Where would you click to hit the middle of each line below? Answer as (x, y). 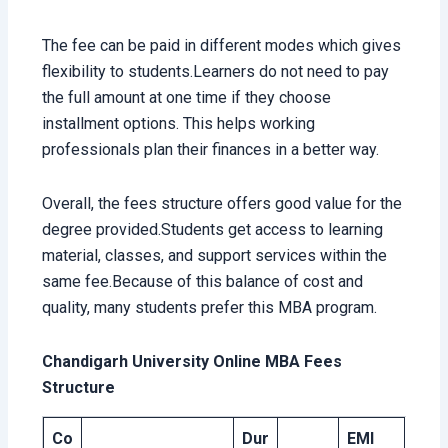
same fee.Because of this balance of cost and (203, 281)
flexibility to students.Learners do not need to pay (216, 71)
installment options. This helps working (179, 123)
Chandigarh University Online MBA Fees (192, 361)
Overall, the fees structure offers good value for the (222, 203)
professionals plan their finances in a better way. (211, 149)
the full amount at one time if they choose (187, 97)
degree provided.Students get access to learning (213, 229)
